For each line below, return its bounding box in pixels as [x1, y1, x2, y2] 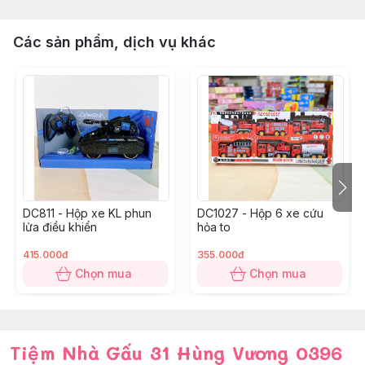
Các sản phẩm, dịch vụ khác [13, 33, 216, 51]
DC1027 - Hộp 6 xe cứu [197, 206, 323, 220]
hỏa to [197, 220, 231, 234]
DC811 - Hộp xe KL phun [23, 206, 152, 220]
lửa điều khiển [23, 220, 97, 234]
